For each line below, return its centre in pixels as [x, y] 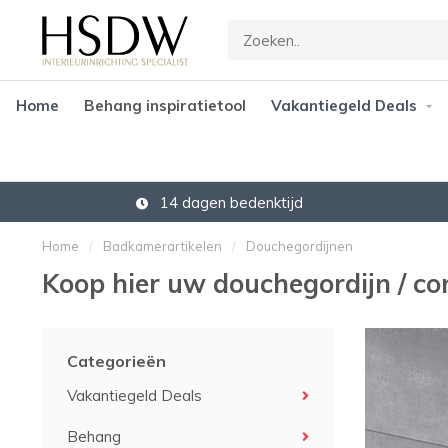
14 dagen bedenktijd [229, 202]
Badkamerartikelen [162, 246]
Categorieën [116, 361]
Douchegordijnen [299, 246]
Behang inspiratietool [164, 105]
